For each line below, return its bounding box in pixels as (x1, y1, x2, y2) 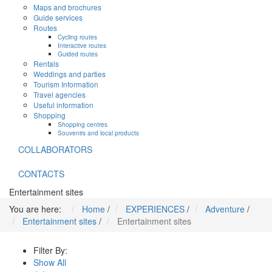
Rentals (33, 58, 59, 69)
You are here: (9, 203, 66, 216)
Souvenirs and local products (58, 128, 139, 138)
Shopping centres (58, 120, 107, 129)
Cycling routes (58, 32, 97, 42)
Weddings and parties (33, 69, 106, 80)
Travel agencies (33, 89, 86, 100)
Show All (33, 256, 66, 269)
